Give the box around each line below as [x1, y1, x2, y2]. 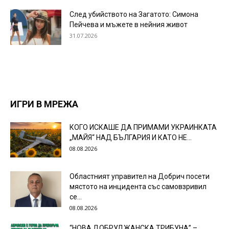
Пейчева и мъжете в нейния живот [70, 20, 188, 29]
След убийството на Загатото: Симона [70, 10, 198, 19]
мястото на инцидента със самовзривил [70, 182, 207, 191]
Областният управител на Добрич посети [70, 172, 210, 181]
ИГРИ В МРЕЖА [10, 99, 78, 110]
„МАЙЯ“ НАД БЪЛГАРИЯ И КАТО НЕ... [70, 133, 192, 142]
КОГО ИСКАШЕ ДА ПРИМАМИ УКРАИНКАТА [70, 123, 217, 132]
